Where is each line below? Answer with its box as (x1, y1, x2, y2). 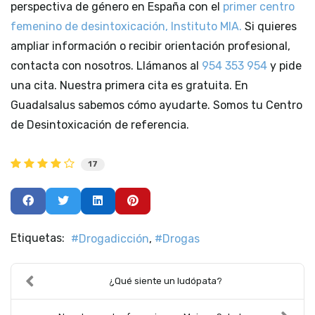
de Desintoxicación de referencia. (11, 118, 189, 132)
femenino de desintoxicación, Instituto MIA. (11, 20, 245, 34)
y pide (267, 59, 302, 73)
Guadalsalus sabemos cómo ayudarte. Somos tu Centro (11, 98, 302, 112)
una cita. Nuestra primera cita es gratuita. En (11, 79, 248, 93)
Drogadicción (79, 231, 149, 245)
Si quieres (245, 20, 297, 34)
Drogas (162, 231, 200, 245)
